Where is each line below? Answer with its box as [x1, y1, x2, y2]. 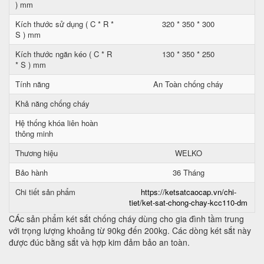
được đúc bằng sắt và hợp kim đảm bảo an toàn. [9, 236, 190, 248]
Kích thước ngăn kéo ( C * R [15, 48, 112, 60]
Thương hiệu [15, 147, 58, 159]
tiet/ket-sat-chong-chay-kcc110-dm [129, 197, 247, 208]
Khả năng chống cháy [15, 98, 90, 109]
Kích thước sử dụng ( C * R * [15, 18, 114, 29]
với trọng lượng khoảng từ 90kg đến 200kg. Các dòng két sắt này [9, 225, 251, 236]
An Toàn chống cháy [153, 78, 223, 90]
